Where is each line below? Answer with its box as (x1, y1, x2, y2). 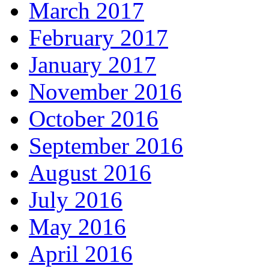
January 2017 (29, 51, 156, 77)
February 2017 (29, 24, 168, 50)
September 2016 (29, 132, 183, 159)
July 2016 (29, 186, 122, 213)
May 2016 (29, 213, 126, 240)
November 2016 (29, 78, 182, 104)
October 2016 (29, 105, 159, 131)
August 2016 (29, 159, 151, 186)
